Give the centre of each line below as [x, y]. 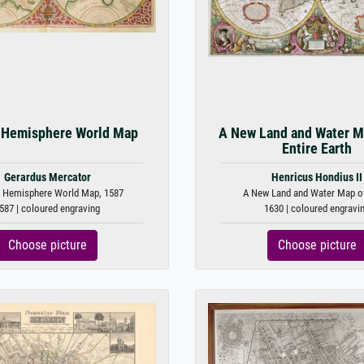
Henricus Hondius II [317, 178]
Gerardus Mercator [47, 178]
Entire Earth [317, 149]
